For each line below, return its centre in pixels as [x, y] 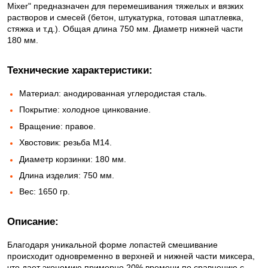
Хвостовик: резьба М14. [66, 143]
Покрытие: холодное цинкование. [85, 110]
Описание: [33, 222]
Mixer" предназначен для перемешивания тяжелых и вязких [125, 6]
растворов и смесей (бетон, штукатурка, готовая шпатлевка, [125, 17]
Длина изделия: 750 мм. [67, 175]
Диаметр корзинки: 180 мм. [73, 159]
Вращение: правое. [57, 126]
